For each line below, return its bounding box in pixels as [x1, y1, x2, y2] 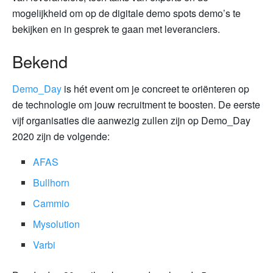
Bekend [12, 49, 68, 74]
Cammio [33, 196, 70, 210]
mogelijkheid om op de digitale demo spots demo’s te [12, 5, 241, 20]
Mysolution [33, 216, 80, 231]
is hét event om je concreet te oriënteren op [62, 81, 249, 96]
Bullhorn [33, 175, 70, 190]
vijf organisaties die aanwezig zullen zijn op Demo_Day [12, 113, 250, 127]
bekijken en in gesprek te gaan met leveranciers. [12, 21, 220, 36]
